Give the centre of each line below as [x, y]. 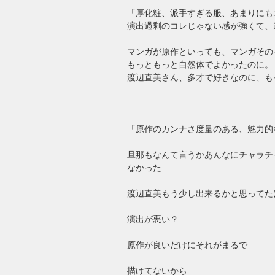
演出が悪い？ [153, 219]
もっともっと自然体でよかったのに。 [200, 64]
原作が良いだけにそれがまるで [187, 245]
